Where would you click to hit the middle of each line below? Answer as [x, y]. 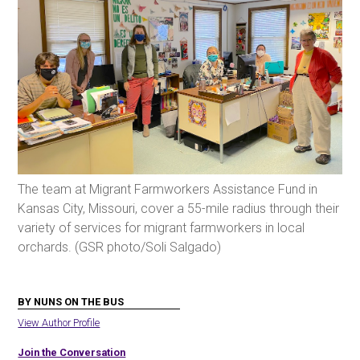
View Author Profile [59, 322]
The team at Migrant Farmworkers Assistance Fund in [168, 189]
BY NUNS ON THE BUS [71, 301]
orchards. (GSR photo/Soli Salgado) [120, 247]
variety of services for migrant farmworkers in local [162, 227]
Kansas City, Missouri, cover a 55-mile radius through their [179, 208]
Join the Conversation [72, 352]
